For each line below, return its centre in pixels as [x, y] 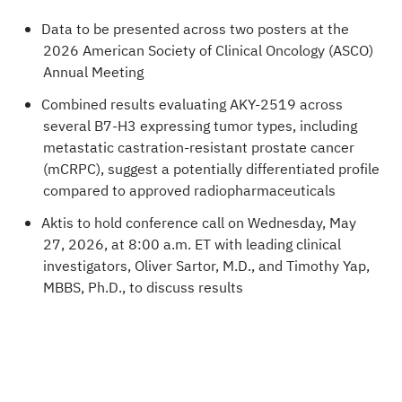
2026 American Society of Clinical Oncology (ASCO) [208, 51]
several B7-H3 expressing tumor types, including [200, 126]
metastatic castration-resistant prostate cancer [198, 148]
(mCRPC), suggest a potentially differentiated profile [211, 169]
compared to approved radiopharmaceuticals [189, 191]
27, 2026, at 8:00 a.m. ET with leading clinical [192, 245]
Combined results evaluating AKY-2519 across [192, 105]
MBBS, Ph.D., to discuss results [143, 288]
